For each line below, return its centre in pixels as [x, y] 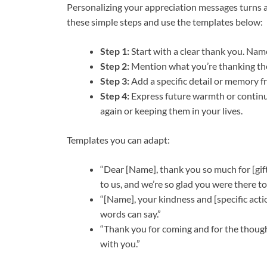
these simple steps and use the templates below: [165, 22]
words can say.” [131, 214]
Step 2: [115, 66]
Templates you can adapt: [118, 140]
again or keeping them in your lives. [171, 111]
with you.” [120, 244]
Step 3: [115, 81]
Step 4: [115, 96]
